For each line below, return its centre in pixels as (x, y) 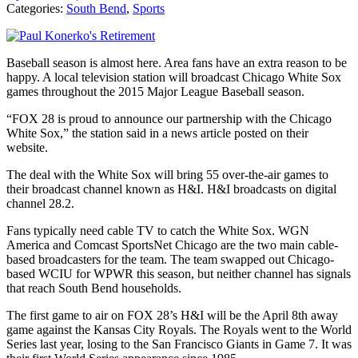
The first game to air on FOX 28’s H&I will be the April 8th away (172, 315)
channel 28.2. (40, 203)
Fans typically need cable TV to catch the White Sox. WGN (158, 230)
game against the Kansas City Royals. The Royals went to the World (179, 329)
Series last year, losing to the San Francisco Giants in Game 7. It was (179, 344)
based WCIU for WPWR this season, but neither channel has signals (179, 273)
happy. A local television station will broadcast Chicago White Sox (174, 77)
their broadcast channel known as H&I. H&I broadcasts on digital (171, 189)
